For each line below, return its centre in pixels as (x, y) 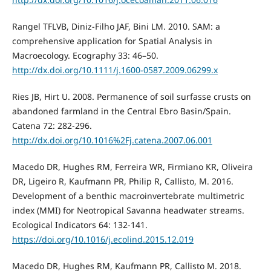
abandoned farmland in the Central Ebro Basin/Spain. (121, 111)
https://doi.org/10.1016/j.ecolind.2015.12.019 (103, 239)
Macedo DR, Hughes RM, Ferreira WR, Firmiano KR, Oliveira (132, 166)
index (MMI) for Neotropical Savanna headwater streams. (128, 210)
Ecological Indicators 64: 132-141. (80, 224)
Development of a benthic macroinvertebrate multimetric (128, 195)
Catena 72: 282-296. (52, 125)
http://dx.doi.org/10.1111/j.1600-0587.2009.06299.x (115, 70)
